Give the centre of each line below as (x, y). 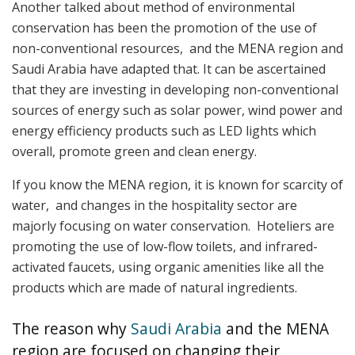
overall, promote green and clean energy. (136, 151)
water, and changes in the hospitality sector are (155, 205)
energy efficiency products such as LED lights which (164, 130)
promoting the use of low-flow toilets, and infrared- (165, 246)
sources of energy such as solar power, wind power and (177, 110)
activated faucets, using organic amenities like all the (168, 267)
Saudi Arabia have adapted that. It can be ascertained (169, 69)
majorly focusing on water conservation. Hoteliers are (173, 225)
